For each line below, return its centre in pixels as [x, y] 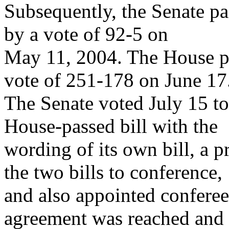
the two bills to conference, [113, 172]
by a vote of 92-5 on [86, 34]
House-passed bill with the [111, 126]
